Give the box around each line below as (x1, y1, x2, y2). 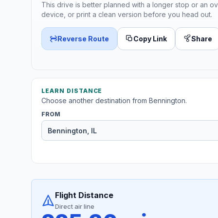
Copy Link (133, 34, 167, 43)
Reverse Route (57, 34, 109, 43)
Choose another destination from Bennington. (41, 96, 187, 105)
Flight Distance (55, 190, 113, 200)
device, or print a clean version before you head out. (41, 10, 212, 18)
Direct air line (55, 202, 94, 211)
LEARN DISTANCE (41, 87, 103, 95)
